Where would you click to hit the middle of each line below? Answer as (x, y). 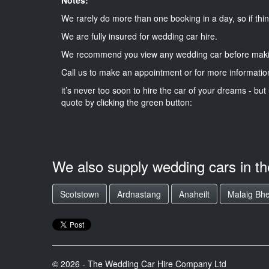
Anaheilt (194, 194)
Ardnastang (139, 194)
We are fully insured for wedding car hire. (139, 36)
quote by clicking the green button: (127, 102)
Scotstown (80, 194)
